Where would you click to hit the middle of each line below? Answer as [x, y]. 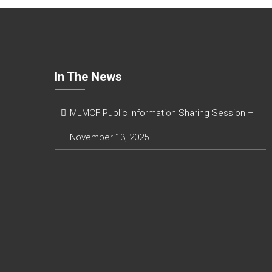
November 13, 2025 [109, 138]
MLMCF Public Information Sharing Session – [161, 113]
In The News [88, 77]
